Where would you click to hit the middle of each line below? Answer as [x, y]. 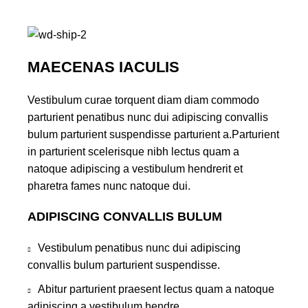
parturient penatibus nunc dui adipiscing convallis [148, 117]
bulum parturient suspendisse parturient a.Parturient [153, 134]
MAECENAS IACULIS [103, 67]
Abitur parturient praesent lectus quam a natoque [156, 289]
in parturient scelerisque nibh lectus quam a [133, 151]
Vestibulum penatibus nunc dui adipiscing [139, 247]
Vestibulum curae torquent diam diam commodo [143, 100]
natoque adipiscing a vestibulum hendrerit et [135, 168]
